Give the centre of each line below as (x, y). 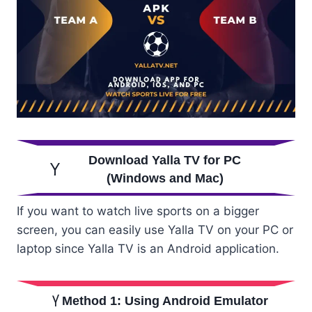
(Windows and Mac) (165, 178)
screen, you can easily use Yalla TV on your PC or (155, 229)
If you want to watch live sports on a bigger (138, 211)
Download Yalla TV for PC (165, 160)
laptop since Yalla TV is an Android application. (148, 248)
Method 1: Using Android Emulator (165, 301)
